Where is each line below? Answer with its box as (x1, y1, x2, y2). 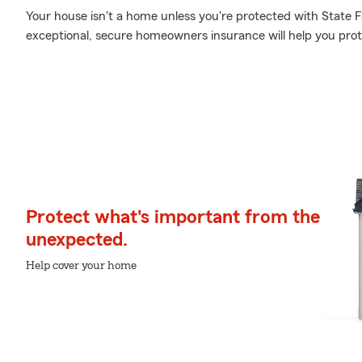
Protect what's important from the (26, 208, 320, 227)
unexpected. (26, 230, 128, 250)
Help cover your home (26, 260, 137, 271)
